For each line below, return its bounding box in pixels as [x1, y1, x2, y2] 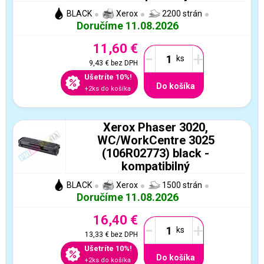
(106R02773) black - [102, 146, 209, 160]
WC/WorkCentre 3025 [97, 133, 214, 147]
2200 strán [160, 9, 202, 18]
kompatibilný [121, 159, 190, 173]
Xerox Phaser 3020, [103, 120, 208, 134]
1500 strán [160, 180, 202, 190]
